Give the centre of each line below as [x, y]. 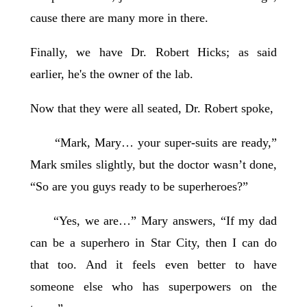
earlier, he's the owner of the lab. [111, 74]
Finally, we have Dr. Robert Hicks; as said [153, 52]
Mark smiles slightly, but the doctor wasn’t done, [153, 165]
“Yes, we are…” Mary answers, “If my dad [153, 221]
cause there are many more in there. [121, 18]
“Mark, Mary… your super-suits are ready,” [153, 143]
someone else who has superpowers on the [153, 287]
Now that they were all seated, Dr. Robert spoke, [153, 109]
